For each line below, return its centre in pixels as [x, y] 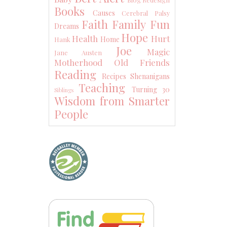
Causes [104, 13]
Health [85, 38]
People [71, 114]
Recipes [114, 76]
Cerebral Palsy [146, 13]
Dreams [67, 26]
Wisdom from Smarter [112, 101]
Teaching [102, 87]
